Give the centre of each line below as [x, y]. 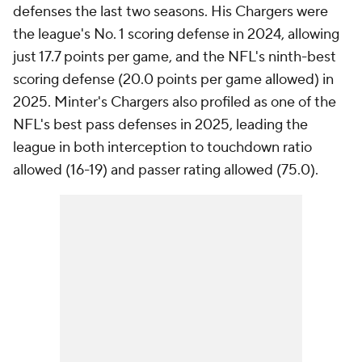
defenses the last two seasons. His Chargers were [170, 12]
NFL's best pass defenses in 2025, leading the [160, 125]
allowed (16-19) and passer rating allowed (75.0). [166, 170]
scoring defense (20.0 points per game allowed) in [173, 80]
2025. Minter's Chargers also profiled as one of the [175, 102]
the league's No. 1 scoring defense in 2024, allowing [176, 34]
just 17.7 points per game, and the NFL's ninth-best [175, 57]
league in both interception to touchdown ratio [162, 147]
